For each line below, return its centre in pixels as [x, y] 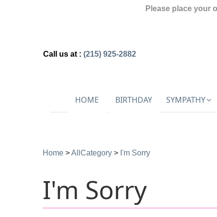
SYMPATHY [186, 100]
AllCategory [92, 153]
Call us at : [63, 54]
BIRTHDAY [133, 100]
